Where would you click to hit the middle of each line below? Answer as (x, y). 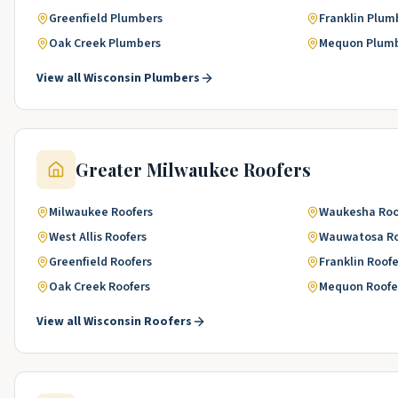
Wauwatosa (351, 237)
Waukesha (347, 212)
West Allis (76, 237)
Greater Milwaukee (157, 169)
